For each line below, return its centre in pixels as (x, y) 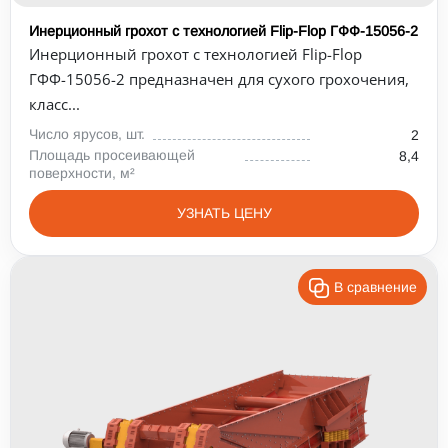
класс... (54, 104)
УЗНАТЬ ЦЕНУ (224, 213)
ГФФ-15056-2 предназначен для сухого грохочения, (219, 79)
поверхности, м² (82, 173)
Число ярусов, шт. (87, 134)
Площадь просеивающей (112, 155)
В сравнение (375, 287)
